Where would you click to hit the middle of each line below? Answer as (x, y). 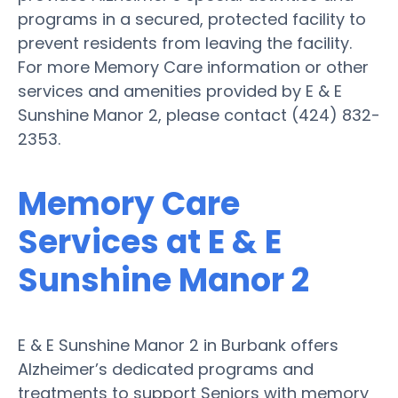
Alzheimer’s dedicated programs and (166, 369)
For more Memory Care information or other (193, 67)
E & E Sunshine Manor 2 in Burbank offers (178, 345)
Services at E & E (150, 242)
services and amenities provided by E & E (180, 91)
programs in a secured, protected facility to (192, 19)
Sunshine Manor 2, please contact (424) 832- (199, 115)
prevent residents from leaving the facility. (185, 43)
